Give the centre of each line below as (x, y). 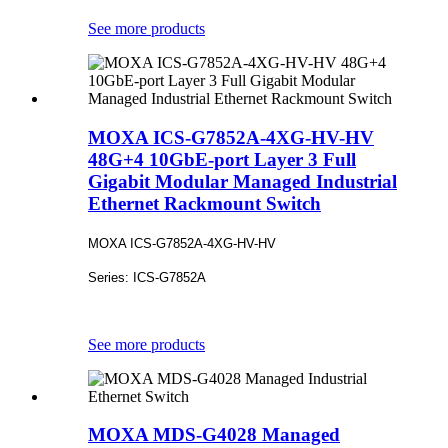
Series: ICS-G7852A (147, 277)
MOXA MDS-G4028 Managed (214, 435)
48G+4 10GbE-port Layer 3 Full (222, 159)
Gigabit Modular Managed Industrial (242, 181)
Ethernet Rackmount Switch (204, 203)
